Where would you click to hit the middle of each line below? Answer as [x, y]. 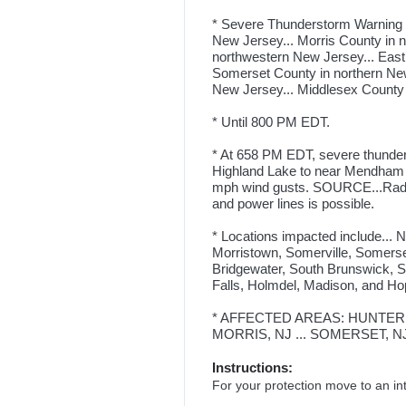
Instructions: [252, 368]
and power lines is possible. [293, 203]
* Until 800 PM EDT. [271, 122]
